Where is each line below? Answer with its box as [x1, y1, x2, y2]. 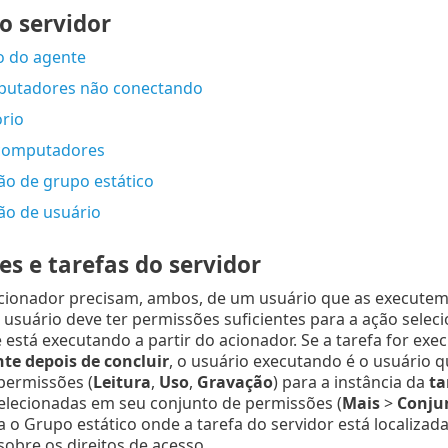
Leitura [92, 371, 151, 394]
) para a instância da [272, 371, 429, 394]
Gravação [196, 371, 273, 394]
